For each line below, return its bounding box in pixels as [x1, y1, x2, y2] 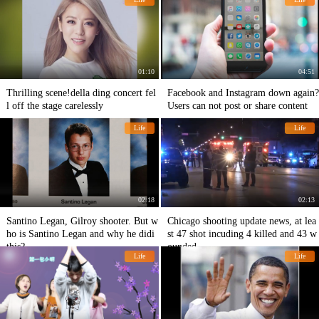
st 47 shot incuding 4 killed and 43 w [167, 228, 317, 239]
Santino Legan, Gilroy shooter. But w [6, 215, 158, 226]
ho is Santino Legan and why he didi [6, 228, 155, 239]
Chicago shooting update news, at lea [167, 215, 316, 226]
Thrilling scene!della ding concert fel [6, 87, 156, 98]
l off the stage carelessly [6, 100, 103, 111]
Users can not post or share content [167, 100, 308, 111]
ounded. [167, 241, 199, 252]
